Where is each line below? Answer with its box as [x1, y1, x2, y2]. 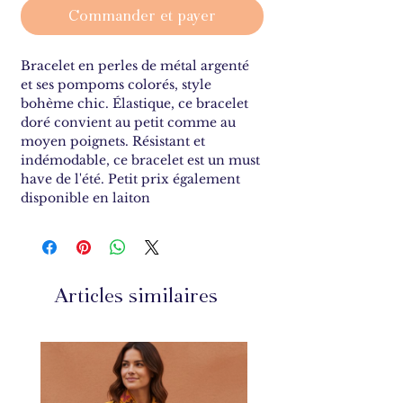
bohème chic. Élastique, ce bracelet [21, 95, 248, 112]
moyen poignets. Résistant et [21, 133, 205, 150]
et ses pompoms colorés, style [21, 76, 211, 94]
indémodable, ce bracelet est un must [21, 152, 260, 169]
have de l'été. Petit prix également [21, 171, 240, 188]
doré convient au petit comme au [21, 114, 236, 131]
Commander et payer [68, 6, 216, 26]
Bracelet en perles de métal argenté [21, 58, 249, 75]
